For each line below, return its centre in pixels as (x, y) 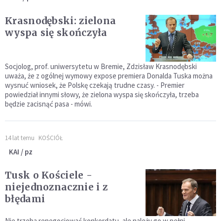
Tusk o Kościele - (49, 175)
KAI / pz (21, 151)
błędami (25, 199)
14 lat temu (20, 138)
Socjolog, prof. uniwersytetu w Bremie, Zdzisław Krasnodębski (101, 66)
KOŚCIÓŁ (51, 138)
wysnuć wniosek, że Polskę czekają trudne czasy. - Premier (95, 85)
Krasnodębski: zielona (61, 20)
